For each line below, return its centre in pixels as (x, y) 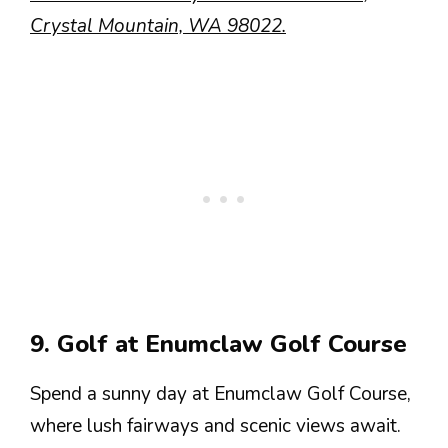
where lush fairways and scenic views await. (215, 426)
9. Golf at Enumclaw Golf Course (218, 344)
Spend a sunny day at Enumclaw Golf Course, (220, 394)
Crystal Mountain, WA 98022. (158, 25)
